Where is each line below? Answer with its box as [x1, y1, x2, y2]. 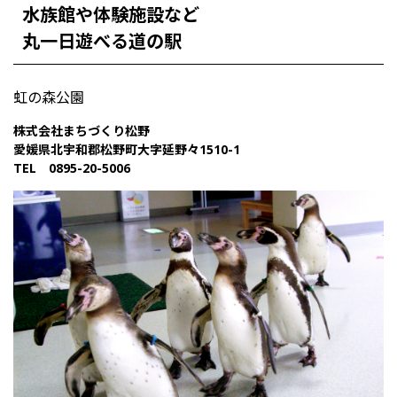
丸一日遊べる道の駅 [22, 29, 182, 54]
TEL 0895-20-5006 [13, 160, 130, 177]
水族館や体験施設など [22, 3, 199, 27]
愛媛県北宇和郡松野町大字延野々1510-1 [13, 141, 240, 159]
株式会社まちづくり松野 [13, 122, 150, 140]
